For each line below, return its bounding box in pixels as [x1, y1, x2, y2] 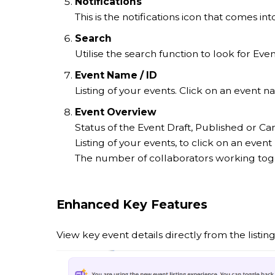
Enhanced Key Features [56, 197, 207, 212]
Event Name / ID [75, 69, 157, 82]
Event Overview [75, 106, 157, 118]
